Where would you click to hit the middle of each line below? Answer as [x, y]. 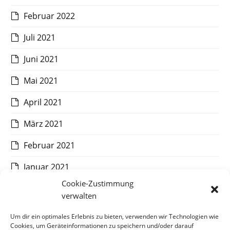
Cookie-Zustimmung [98, 183]
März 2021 [44, 124]
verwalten [79, 196]
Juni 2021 [41, 59]
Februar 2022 [50, 16]
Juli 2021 [40, 38]
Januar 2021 [47, 167]
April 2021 [43, 102]
